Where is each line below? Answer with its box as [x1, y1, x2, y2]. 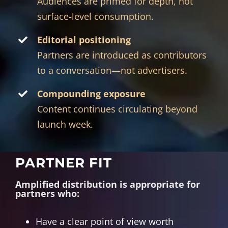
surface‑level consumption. [37, 10, 154, 22]
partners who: [15, 187, 79, 200]
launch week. [37, 118, 94, 131]
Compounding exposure [37, 88, 146, 100]
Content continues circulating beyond [37, 103, 198, 116]
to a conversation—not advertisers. [37, 64, 188, 76]
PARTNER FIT [15, 155, 112, 172]
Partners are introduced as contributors [37, 48, 207, 61]
